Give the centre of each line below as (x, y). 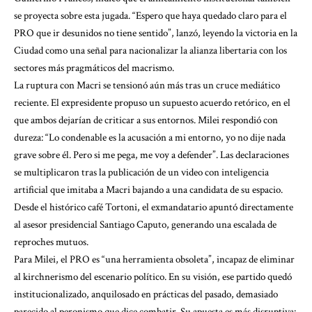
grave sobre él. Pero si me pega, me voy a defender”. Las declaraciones (151, 155)
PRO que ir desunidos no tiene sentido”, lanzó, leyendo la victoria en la (156, 33)
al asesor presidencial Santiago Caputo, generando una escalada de (145, 225)
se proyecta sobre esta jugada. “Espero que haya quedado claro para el (150, 16)
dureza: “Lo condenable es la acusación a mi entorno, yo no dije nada (150, 138)
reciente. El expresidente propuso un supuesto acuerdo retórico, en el (152, 103)
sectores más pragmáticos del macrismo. (94, 68)
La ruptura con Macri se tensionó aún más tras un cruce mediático (147, 85)
